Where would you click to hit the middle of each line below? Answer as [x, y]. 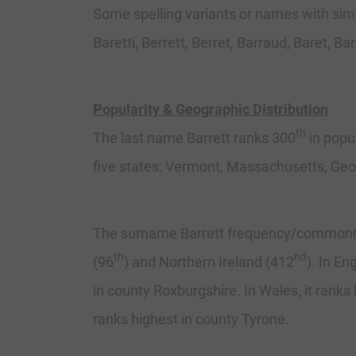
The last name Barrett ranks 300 [194, 138]
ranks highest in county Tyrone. [191, 319]
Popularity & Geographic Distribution [211, 110]
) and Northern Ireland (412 [209, 262]
